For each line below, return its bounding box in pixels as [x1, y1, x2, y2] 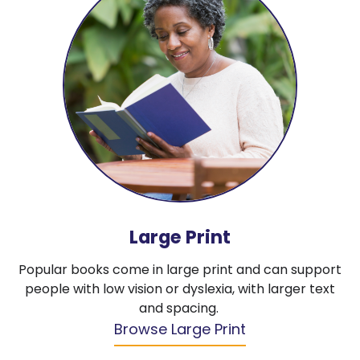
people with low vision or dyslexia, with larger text [25, 280, 335, 299]
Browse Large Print [114, 319, 246, 340]
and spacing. [138, 299, 222, 318]
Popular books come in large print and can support [18, 260, 342, 280]
